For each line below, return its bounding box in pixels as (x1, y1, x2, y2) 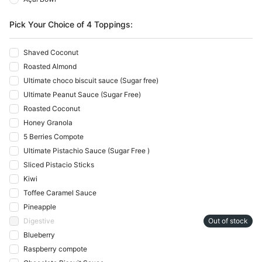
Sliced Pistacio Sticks (23, 160, 94, 169)
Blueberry (23, 230, 55, 239)
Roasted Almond (23, 61, 77, 71)
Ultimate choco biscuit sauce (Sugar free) (23, 75, 158, 85)
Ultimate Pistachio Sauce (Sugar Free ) (23, 146, 150, 155)
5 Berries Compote (23, 132, 84, 141)
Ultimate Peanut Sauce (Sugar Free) (23, 89, 141, 99)
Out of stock (208, 216, 248, 225)
